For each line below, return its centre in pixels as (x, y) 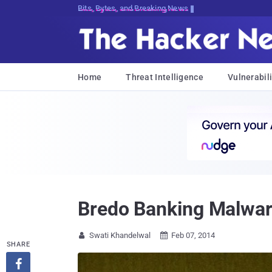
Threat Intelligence (165, 77)
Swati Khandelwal (120, 235)
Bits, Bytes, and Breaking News (133, 8)
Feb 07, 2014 (193, 235)
